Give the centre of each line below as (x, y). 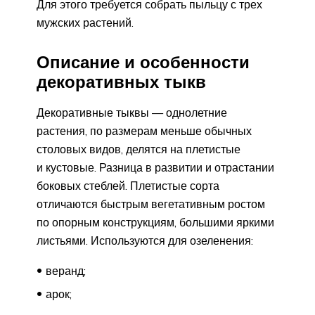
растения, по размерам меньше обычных (144, 130)
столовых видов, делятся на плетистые (139, 149)
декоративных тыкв (121, 81)
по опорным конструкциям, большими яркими (155, 222)
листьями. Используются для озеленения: (145, 240)
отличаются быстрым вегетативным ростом (151, 204)
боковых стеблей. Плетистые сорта (128, 185)
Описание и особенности (143, 62)
